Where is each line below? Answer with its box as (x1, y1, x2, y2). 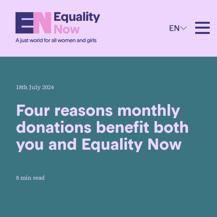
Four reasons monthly (16, 101, 180, 120)
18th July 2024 (16, 83, 54, 91)
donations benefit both (16, 118, 189, 137)
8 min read (16, 174, 45, 182)
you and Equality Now (16, 135, 182, 154)
